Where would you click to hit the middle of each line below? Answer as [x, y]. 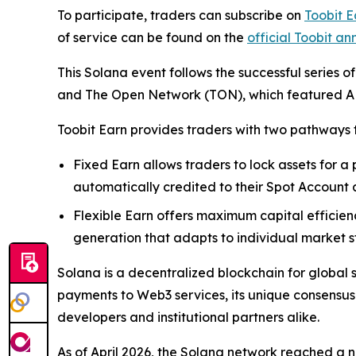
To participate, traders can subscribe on [181, 15]
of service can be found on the [152, 37]
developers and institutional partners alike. [188, 317]
